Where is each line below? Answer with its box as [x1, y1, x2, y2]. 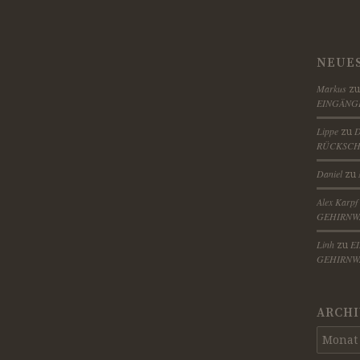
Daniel [317, 166, 342, 180]
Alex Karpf [317, 194, 358, 208]
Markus [317, 81, 346, 95]
